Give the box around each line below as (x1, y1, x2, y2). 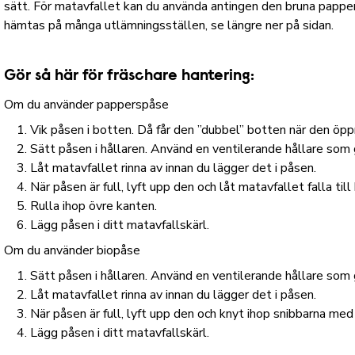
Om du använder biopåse (4, 242, 141, 259)
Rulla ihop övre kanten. (30, 197, 158, 215)
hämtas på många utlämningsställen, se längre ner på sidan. (4, 17, 334, 34)
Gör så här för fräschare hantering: (4, 68, 255, 84)
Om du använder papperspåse (4, 96, 170, 113)
